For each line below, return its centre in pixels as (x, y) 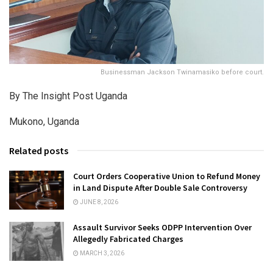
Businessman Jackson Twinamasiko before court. (182, 72)
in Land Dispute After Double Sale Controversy (160, 187)
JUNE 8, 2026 (98, 202)
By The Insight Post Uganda (68, 96)
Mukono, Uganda (44, 121)
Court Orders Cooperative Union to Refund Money (167, 176)
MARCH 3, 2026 (101, 253)
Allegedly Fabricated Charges (128, 239)
